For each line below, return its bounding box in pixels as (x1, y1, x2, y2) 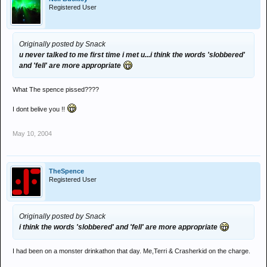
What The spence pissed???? (13, 86, 99, 93)
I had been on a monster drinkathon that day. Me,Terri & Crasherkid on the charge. (13, 247, 250, 254)
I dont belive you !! (13, 105, 67, 113)
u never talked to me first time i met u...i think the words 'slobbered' (19, 51, 245, 59)
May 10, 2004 (13, 130, 52, 137)
